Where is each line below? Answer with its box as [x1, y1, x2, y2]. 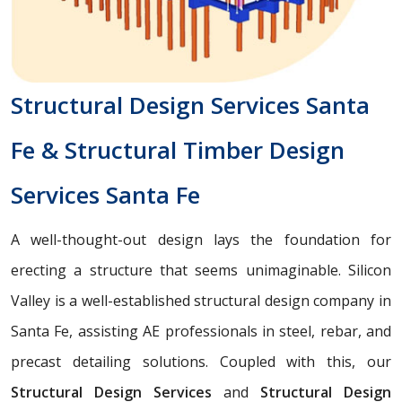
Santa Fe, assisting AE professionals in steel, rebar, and [11, 320, 391, 341]
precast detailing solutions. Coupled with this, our [11, 351, 391, 371]
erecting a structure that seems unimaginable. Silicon [11, 259, 391, 280]
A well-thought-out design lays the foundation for [11, 229, 391, 249]
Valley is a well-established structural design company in [11, 290, 391, 310]
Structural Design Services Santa [11, 88, 370, 121]
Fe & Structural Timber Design [11, 133, 345, 166]
